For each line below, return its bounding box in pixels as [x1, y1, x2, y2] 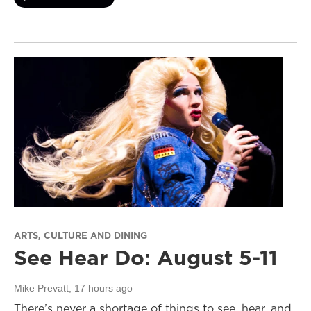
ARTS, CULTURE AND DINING [14, 229, 147, 242]
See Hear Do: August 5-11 [14, 243, 278, 273]
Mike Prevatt [14, 283, 69, 294]
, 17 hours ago [69, 283, 133, 294]
